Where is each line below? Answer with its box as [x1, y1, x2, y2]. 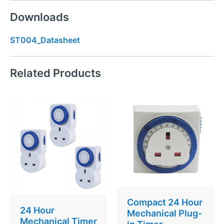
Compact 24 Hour [127, 197, 202, 208]
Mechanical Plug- [127, 208, 202, 219]
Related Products [10, 66, 101, 80]
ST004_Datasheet [10, 35, 80, 45]
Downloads [10, 10, 69, 24]
